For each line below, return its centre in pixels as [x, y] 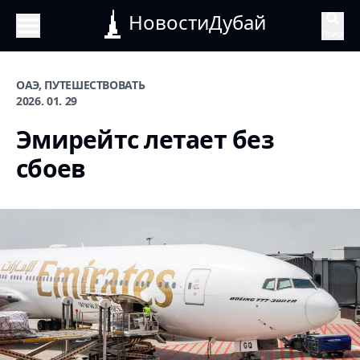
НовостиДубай [197, 22]
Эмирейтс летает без [145, 139]
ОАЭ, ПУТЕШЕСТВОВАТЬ [81, 85]
